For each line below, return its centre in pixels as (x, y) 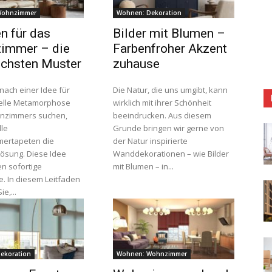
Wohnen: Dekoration (149, 13)
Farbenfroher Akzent (170, 49)
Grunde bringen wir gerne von (168, 128)
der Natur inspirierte (150, 141)
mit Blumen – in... (143, 166)
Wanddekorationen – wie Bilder (171, 154)
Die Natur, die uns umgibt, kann (170, 90)
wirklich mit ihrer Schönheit (162, 103)
